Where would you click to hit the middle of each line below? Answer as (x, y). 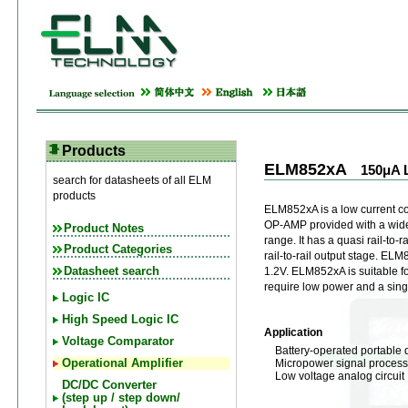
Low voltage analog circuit (339, 376)
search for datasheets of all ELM (132, 180)
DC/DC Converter (109, 385)
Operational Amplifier (122, 363)
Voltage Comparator (118, 341)
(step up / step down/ (121, 398)
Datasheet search (112, 272)
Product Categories (118, 250)
